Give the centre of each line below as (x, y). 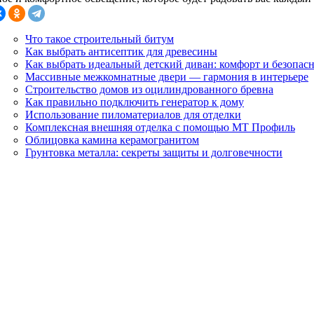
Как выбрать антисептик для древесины (121, 51)
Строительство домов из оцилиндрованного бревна (149, 89)
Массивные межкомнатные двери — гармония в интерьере (167, 76)
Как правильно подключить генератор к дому (135, 102)
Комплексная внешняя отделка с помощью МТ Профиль (160, 127)
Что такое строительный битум (100, 39)
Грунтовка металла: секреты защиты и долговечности (154, 152)
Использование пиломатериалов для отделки (133, 114)
